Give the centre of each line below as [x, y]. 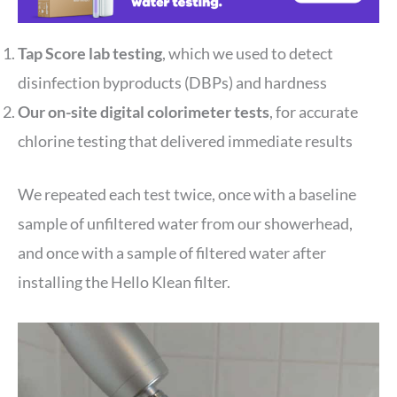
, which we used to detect [248, 53]
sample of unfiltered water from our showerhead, [185, 223]
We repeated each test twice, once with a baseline [187, 194]
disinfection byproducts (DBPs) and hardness [172, 82]
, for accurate [314, 111]
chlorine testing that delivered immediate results [185, 140]
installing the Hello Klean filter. [124, 281]
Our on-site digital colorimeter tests [144, 111]
